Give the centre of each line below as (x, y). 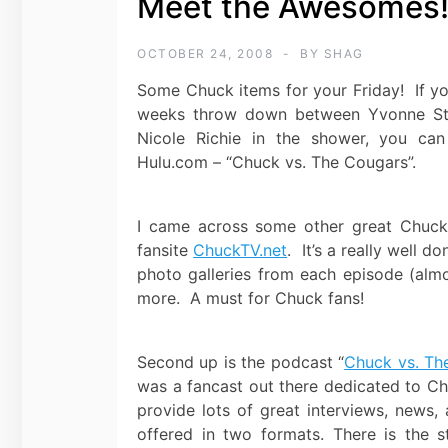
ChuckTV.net (240, 249)
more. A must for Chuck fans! (250, 297)
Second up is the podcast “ (241, 361)
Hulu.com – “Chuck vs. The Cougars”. (276, 161)
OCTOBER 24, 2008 (205, 53)
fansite (165, 249)
